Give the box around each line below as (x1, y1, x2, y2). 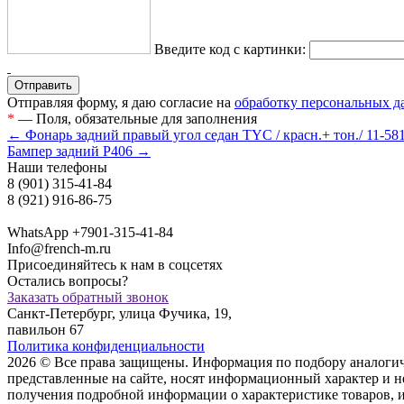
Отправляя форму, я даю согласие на (7, 94, 234, 110)
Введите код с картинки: (154, 41, 306, 57)
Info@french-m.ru (7, 240, 111, 256)
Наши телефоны (7, 159, 107, 175)
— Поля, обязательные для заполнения (14, 110, 257, 126)
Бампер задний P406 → (7, 142, 151, 159)
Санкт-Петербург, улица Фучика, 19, (7, 305, 232, 321)
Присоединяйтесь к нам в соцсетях (7, 256, 223, 272)
